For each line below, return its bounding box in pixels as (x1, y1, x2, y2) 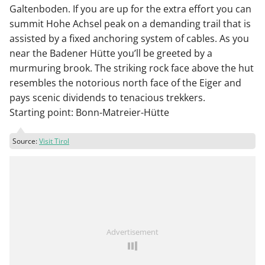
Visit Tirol (39, 135, 69, 146)
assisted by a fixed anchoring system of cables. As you (9, 32, 249, 46)
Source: (12, 135, 39, 146)
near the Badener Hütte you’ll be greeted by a (9, 47, 212, 60)
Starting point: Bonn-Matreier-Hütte (9, 106, 169, 119)
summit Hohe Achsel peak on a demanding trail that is (9, 17, 251, 31)
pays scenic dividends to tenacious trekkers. (9, 91, 205, 105)
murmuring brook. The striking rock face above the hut (9, 62, 254, 75)
